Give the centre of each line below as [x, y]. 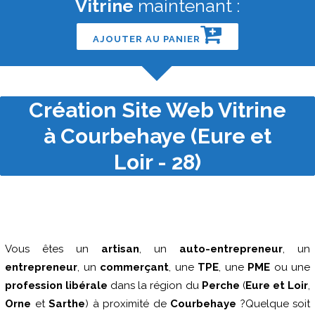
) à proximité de [128, 304]
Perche [220, 285]
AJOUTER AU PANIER [147, 39]
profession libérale [57, 285]
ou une [290, 267]
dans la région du [155, 285]
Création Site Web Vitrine [157, 110]
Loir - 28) [157, 162]
